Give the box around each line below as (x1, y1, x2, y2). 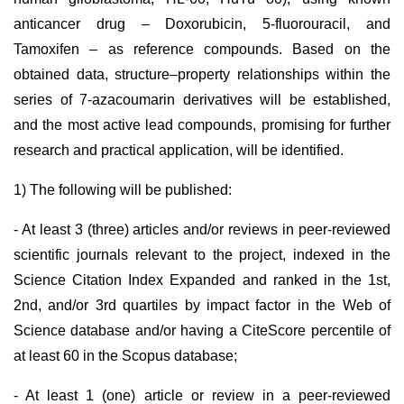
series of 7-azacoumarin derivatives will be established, (14, 92, 390, 107)
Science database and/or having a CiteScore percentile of (14, 323, 390, 338)
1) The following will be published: (14, 182, 232, 197)
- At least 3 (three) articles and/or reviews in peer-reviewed (14, 222, 390, 237)
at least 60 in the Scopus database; (14, 348, 237, 363)
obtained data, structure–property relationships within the (14, 67, 390, 82)
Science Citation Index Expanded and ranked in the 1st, (14, 272, 390, 288)
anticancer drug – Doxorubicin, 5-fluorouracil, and (14, 16, 390, 32)
